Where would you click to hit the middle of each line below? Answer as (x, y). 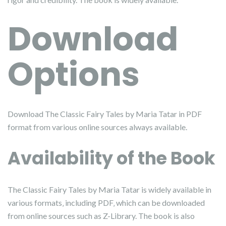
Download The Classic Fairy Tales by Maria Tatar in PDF (105, 114)
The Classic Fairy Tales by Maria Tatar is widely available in (109, 189)
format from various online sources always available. (97, 127)
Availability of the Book (111, 158)
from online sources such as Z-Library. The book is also (101, 216)
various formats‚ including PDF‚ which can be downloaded (106, 203)
